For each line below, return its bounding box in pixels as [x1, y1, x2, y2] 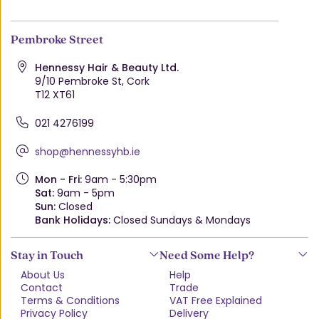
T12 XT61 [34, 88, 75, 103]
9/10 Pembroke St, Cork [34, 74, 150, 89]
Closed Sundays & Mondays [110, 213, 251, 228]
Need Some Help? [159, 247, 254, 263]
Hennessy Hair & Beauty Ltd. [34, 61, 179, 75]
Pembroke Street [11, 31, 103, 47]
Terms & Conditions [21, 293, 120, 308]
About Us [21, 268, 65, 283]
